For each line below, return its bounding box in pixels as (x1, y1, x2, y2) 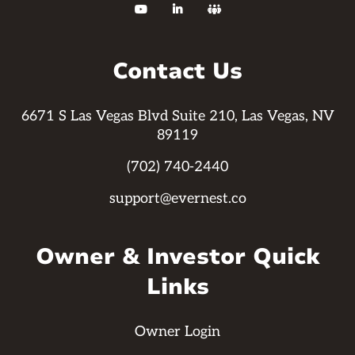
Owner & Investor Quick (36, 242, 319, 273)
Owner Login (135, 323, 220, 341)
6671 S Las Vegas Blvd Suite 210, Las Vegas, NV (21, 108, 334, 125)
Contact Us (113, 56, 242, 87)
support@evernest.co (109, 190, 246, 208)
